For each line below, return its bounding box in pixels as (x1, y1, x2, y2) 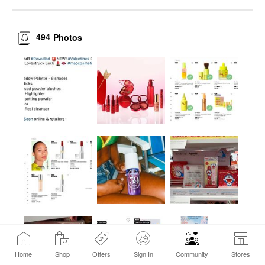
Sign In (133, 249, 153, 258)
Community (176, 249, 209, 258)
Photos (53, 31, 83, 43)
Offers (92, 249, 111, 258)
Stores (231, 249, 250, 258)
